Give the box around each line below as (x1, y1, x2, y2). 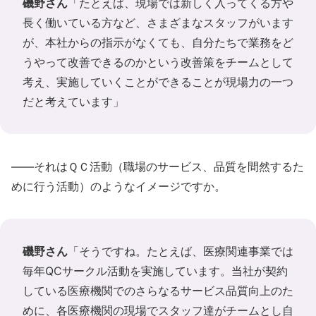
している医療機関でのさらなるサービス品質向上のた (23, 283, 293, 298)
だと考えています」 (23, 94, 124, 109)
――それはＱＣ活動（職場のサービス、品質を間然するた (11, 159, 304, 174)
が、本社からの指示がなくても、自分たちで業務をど (23, 35, 293, 49)
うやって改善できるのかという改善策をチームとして (23, 54, 293, 69)
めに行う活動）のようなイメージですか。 (11, 178, 226, 193)
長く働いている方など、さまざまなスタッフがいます (23, 15, 293, 30)
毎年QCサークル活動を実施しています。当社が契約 (23, 263, 288, 278)
